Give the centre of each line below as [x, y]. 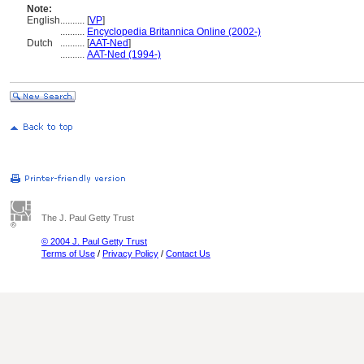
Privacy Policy [130, 253]
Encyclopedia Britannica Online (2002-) [174, 32]
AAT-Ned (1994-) [124, 54]
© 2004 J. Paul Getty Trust [94, 241]
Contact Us [188, 253]
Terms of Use [68, 253]
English [43, 20]
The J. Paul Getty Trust [88, 218]
